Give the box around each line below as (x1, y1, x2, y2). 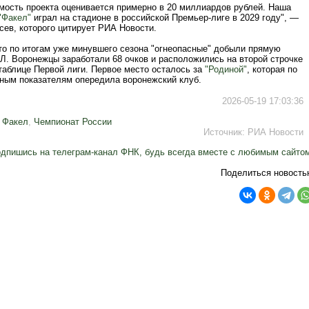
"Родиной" (205, 64, 247, 74)
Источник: (203, 127, 248, 137)
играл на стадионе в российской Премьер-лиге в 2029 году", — (31, 12, 299, 23)
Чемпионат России (34, 117, 112, 127)
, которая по (247, 64, 297, 74)
